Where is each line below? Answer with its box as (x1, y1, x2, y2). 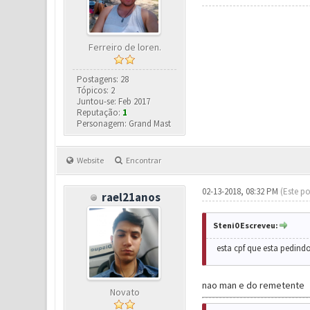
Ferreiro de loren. (88, 41, 161, 53)
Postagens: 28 (77, 73, 129, 85)
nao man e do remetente (201, 279, 304, 291)
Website (76, 155, 104, 165)
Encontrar (125, 155, 161, 165)
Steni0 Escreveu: (212, 220, 278, 230)
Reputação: (77, 107, 123, 118)
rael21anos (102, 190, 161, 205)
